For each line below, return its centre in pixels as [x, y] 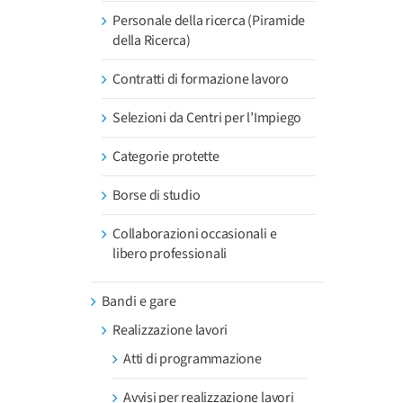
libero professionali [170, 254]
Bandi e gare [139, 301]
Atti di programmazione [193, 359]
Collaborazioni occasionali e [195, 234]
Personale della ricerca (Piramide [209, 21]
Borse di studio [157, 195]
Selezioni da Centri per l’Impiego [207, 118]
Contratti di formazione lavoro [201, 79]
